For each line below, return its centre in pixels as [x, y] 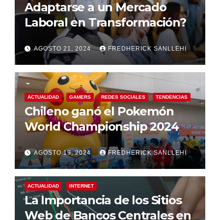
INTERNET [82, 186]
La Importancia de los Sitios [103, 200]
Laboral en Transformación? [105, 22]
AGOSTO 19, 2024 [63, 152]
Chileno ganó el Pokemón [99, 111]
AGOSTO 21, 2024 [63, 48]
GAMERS [80, 97]
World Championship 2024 [102, 126]
